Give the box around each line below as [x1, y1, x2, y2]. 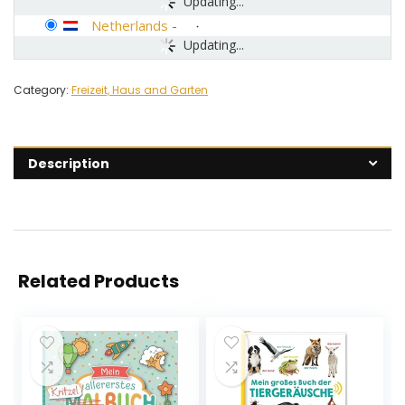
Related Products [18, 268, 179, 295]
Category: [14, 82, 71, 99]
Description [28, 155, 109, 174]
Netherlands [91, 16, 168, 35]
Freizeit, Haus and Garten [71, 82, 208, 99]
